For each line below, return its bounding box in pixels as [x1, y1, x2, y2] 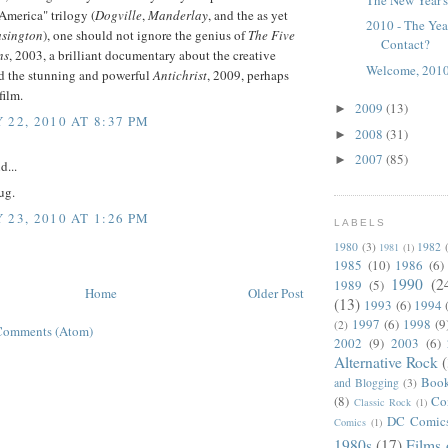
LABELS [334, 216, 387, 228]
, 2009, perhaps [207, 66, 289, 85]
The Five [248, 26, 295, 45]
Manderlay [148, 6, 208, 25]
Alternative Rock [334, 352, 438, 373]
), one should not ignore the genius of [43, 26, 248, 45]
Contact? [381, 35, 431, 54]
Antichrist [153, 66, 207, 85]
